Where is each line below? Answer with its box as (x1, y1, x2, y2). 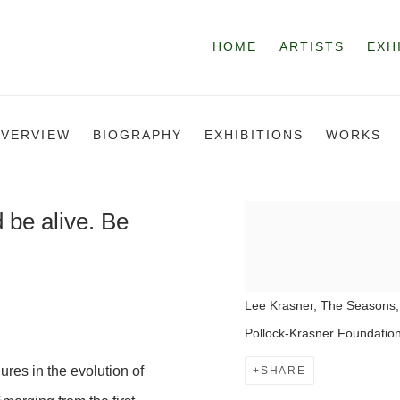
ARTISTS (279, 40, 346, 54)
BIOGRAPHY (92, 129, 183, 142)
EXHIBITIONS (204, 129, 304, 142)
